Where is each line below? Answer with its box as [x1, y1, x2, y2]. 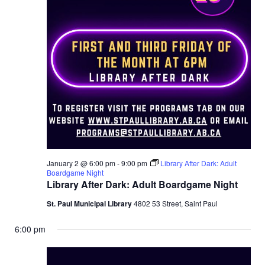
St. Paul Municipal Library [46, 198, 134, 209]
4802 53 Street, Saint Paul [133, 198, 218, 209]
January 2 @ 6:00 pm [46, 158, 115, 169]
